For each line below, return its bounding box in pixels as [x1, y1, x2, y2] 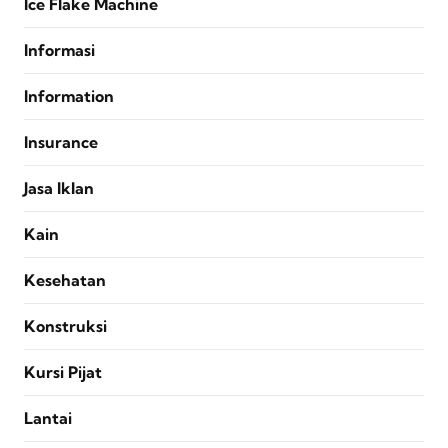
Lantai [24, 408, 72, 429]
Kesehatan [24, 270, 106, 291]
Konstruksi [24, 316, 107, 337]
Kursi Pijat [24, 362, 102, 383]
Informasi [24, 40, 95, 61]
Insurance [24, 132, 98, 153]
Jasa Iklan [24, 178, 94, 199]
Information [24, 86, 114, 107]
